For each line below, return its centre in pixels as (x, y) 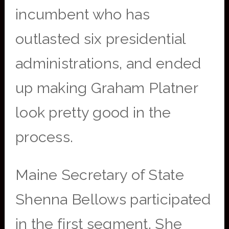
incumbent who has (82, 14)
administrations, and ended (108, 63)
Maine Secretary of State (99, 175)
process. (44, 137)
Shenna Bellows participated (113, 199)
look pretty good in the (93, 112)
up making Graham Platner (106, 88)
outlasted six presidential (100, 39)
